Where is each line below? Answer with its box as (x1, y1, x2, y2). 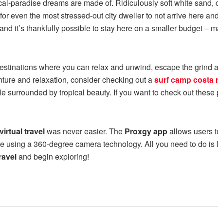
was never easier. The (45, 126, 125, 137)
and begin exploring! (17, 151, 89, 163)
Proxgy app (125, 126, 167, 137)
